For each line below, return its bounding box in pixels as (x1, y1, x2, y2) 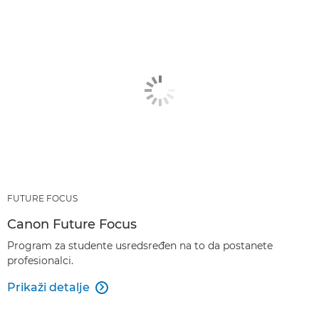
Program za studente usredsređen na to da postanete (7, 239, 273, 252)
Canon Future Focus (7, 216, 137, 232)
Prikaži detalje (7, 280, 90, 294)
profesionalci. (7, 253, 73, 267)
